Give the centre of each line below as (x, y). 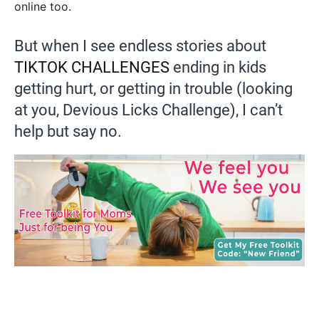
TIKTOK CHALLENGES (92, 67)
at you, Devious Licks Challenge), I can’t (148, 110)
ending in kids (218, 67)
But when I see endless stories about (140, 46)
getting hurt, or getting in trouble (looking (153, 89)
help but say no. (68, 131)
